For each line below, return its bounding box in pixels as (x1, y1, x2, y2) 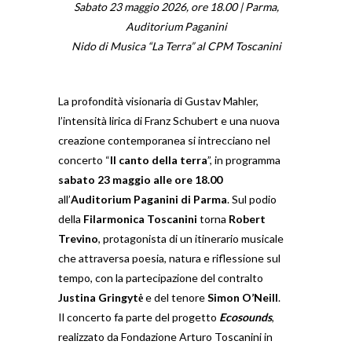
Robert (229, 212, 266, 225)
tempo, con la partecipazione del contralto (58, 271, 263, 284)
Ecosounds (219, 310, 272, 324)
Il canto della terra (110, 153, 207, 167)
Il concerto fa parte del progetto (58, 310, 219, 324)
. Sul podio (227, 192, 277, 206)
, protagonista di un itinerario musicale (98, 232, 284, 245)
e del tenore (143, 291, 207, 304)
